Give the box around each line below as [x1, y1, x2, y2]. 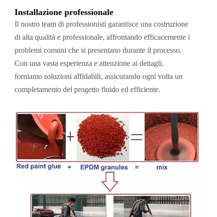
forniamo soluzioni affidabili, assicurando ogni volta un [15, 72, 183, 81]
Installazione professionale [15, 7, 113, 17]
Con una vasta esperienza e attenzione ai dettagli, [15, 59, 164, 68]
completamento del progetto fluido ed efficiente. [15, 85, 160, 94]
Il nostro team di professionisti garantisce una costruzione [15, 19, 188, 29]
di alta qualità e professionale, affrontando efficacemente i [15, 32, 190, 42]
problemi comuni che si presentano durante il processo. [15, 46, 182, 55]
